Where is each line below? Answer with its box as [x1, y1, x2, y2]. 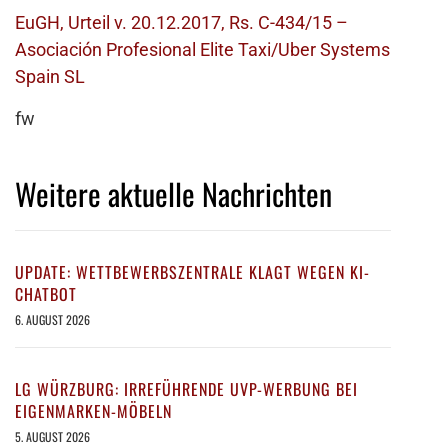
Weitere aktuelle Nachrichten [15, 171, 332, 217]
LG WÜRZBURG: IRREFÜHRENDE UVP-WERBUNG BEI [15, 377, 358, 402]
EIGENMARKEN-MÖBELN [15, 399, 172, 424]
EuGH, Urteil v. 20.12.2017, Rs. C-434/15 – [15, 12, 348, 34]
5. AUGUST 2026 [15, 428, 90, 446]
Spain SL [15, 66, 85, 88]
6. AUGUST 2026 [15, 311, 90, 329]
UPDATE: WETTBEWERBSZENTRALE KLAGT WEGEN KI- [15, 260, 370, 285]
